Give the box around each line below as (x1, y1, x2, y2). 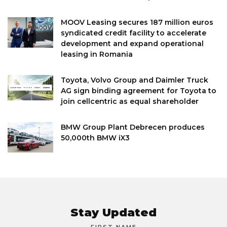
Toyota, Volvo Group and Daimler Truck (61, 75, 208, 85)
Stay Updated (70, 205, 157, 219)
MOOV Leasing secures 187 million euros (61, 17, 213, 27)
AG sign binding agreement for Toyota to (61, 86, 216, 95)
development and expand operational (61, 39, 204, 48)
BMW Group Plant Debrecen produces (61, 122, 205, 132)
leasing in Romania (61, 49, 133, 59)
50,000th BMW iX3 (61, 133, 130, 142)
